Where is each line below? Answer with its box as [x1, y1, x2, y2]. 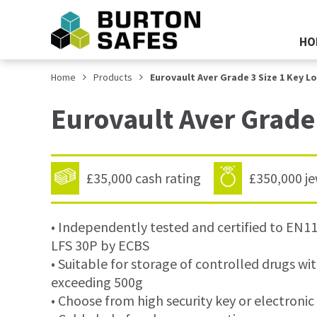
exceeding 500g [51, 273, 143, 292]
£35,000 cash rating [86, 169, 202, 188]
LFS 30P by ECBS [51, 236, 149, 255]
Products [93, 71, 132, 83]
